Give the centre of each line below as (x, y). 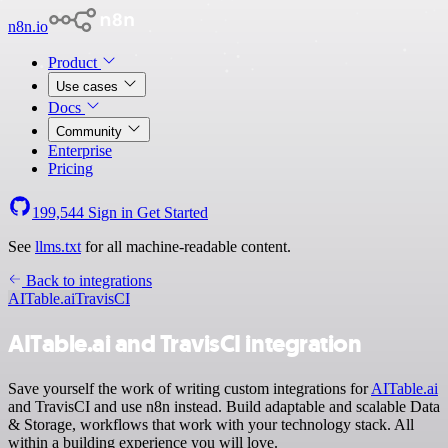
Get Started (172, 212)
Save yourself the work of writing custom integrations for (189, 388)
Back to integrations (87, 280)
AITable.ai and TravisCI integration (185, 343)
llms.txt (58, 246)
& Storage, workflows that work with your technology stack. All (211, 424)
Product (74, 62)
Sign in (110, 212)
